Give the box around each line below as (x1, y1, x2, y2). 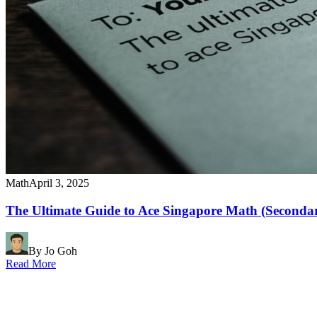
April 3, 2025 (29, 177, 89, 190)
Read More (6, 257, 56, 270)
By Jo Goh (28, 244, 77, 257)
